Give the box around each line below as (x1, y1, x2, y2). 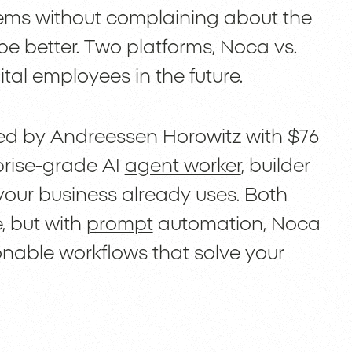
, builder (240, 156, 310, 176)
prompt (86, 214, 153, 234)
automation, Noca (152, 214, 321, 234)
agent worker (124, 156, 241, 176)
